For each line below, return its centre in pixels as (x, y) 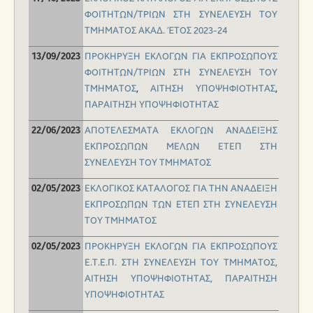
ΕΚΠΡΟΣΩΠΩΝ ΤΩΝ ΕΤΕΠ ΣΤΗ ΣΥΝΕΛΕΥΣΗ (181, 205)
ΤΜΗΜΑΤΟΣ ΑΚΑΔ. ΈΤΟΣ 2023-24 (156, 31)
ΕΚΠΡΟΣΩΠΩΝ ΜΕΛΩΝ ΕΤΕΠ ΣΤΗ (181, 147)
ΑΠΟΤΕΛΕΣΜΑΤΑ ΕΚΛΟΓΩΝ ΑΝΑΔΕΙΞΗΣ (181, 131)
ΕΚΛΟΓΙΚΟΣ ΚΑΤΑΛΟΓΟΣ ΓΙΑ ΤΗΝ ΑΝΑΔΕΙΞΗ (181, 189)
